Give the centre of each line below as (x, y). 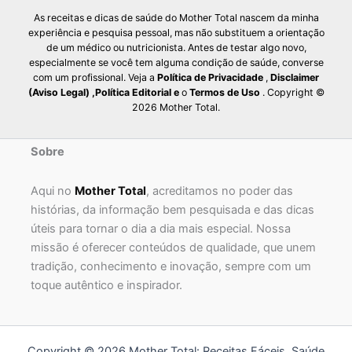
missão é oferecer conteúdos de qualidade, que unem (173, 247)
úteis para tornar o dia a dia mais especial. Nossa (161, 228)
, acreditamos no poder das (220, 191)
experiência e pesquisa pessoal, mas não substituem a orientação (176, 33)
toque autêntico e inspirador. (106, 285)
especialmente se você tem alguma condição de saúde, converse (176, 63)
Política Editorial (133, 93)
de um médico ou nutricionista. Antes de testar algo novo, (176, 48)
